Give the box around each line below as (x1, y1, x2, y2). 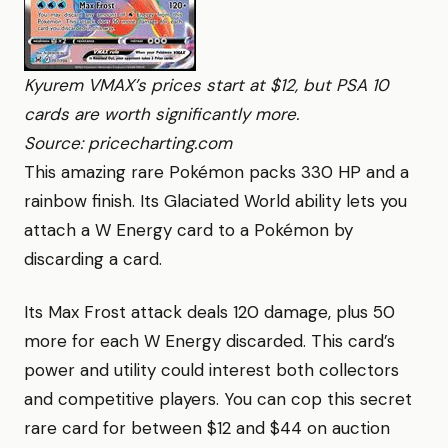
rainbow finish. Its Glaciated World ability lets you (24, 189, 407, 212)
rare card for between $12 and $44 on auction (24, 416, 390, 439)
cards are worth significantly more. (24, 102, 299, 125)
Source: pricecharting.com (24, 131, 232, 154)
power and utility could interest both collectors (24, 358, 399, 381)
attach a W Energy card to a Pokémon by (24, 218, 353, 241)
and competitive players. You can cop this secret (24, 387, 412, 410)
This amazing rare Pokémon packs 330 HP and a (24, 160, 409, 183)
